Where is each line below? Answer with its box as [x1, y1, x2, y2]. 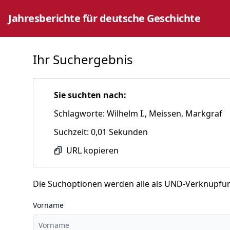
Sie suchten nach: [54, 89, 126, 101]
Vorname [33, 200, 64, 210]
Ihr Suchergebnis [33, 51, 133, 68]
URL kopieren [66, 145, 119, 156]
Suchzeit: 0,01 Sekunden [54, 126, 148, 138]
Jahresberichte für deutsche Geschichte [8, 11, 200, 25]
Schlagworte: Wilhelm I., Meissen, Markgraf [54, 108, 222, 119]
